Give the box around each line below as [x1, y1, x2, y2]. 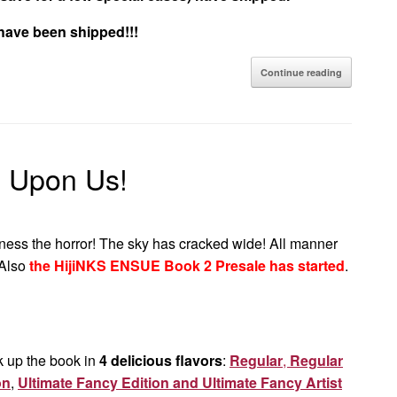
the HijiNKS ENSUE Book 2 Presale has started [26, 255, 345, 276]
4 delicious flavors [99, 350, 222, 370]
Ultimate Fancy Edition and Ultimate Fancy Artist [18, 372, 342, 393]
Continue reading [260, 66, 342, 79]
